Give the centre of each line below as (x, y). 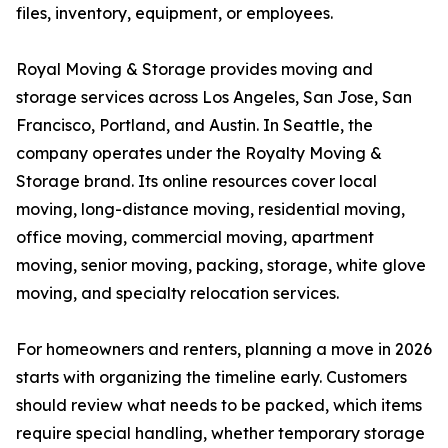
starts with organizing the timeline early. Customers (211, 377)
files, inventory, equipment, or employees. (174, 13)
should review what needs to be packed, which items (219, 405)
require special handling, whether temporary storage (220, 433)
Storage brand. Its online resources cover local (196, 181)
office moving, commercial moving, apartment (195, 237)
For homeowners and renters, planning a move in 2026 (224, 349)
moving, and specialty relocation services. (177, 293)
